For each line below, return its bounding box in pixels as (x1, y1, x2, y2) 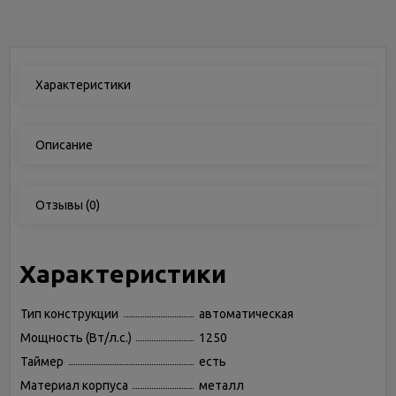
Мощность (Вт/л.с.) (20, 331, 132, 345)
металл (199, 378, 244, 392)
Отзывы (35, 198, 83, 212)
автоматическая (199, 307, 293, 321)
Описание (35, 138, 93, 152)
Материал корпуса (20, 378, 128, 392)
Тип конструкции (20, 307, 118, 321)
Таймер (20, 354, 64, 369)
